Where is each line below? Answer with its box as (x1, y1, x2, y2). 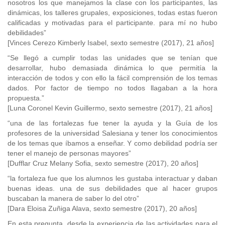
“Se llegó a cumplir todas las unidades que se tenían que (8, 54, 217, 62)
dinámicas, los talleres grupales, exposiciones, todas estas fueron (8, 9, 217, 17)
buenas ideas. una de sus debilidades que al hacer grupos (8, 184, 217, 192)
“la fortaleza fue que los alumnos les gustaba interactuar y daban (8, 174, 217, 182)
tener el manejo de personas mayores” (8, 149, 131, 157)
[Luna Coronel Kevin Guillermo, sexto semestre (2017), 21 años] (8, 104, 212, 112)
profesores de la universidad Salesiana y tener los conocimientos (8, 129, 217, 137)
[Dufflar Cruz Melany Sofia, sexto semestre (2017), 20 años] (8, 159, 198, 167)
